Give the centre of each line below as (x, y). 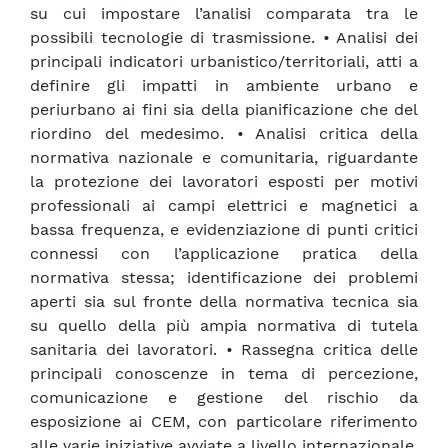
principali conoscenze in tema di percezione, (224, 374)
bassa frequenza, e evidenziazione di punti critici (224, 230)
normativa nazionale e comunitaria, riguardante (224, 158)
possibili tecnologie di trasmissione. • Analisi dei (224, 38)
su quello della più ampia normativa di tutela (224, 326)
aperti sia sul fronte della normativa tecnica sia (224, 302)
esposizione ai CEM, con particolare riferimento (224, 422)
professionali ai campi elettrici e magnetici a (224, 206)
